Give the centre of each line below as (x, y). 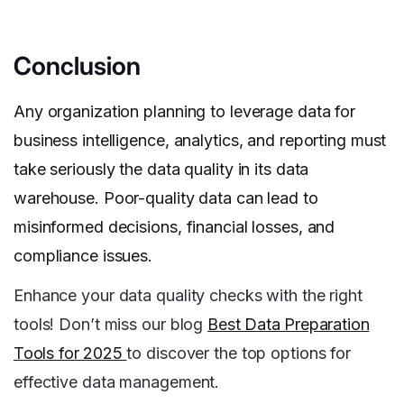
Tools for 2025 (70, 353)
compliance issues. (83, 256)
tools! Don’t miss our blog (111, 325)
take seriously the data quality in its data (161, 170)
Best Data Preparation (289, 325)
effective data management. (117, 382)
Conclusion (77, 66)
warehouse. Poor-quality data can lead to (166, 198)
